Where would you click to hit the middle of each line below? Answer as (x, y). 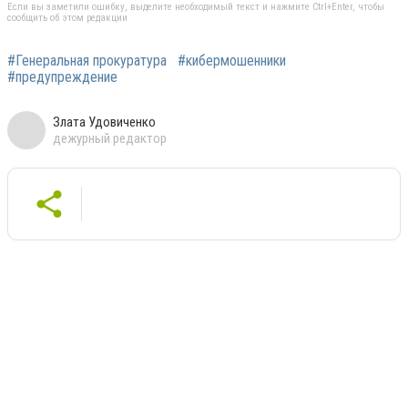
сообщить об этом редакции (67, 17)
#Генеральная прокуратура (87, 60)
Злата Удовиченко (104, 122)
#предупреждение (62, 76)
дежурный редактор (110, 138)
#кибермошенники (232, 60)
